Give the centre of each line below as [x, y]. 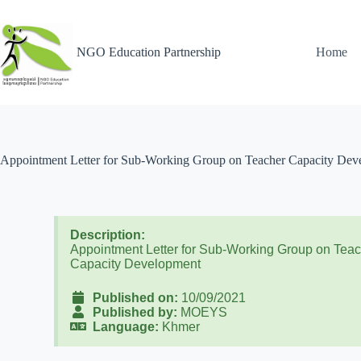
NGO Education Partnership [149, 52]
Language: [123, 327]
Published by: [132, 312]
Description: [108, 235]
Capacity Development [136, 264]
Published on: [133, 298]
